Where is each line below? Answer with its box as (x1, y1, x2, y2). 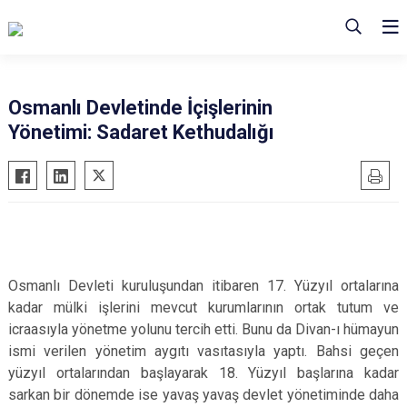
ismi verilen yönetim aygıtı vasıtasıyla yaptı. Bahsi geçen (8, 342, 399, 360)
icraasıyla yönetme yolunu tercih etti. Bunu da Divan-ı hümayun (8, 321, 399, 338)
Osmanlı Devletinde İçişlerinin (8, 96, 273, 119)
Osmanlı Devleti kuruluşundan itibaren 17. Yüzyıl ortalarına (8, 277, 399, 294)
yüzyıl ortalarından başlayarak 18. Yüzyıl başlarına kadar (8, 364, 399, 382)
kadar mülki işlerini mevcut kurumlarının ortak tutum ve (8, 299, 399, 316)
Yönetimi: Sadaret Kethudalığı (8, 121, 274, 144)
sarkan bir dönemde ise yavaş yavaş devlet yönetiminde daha (8, 386, 399, 403)
